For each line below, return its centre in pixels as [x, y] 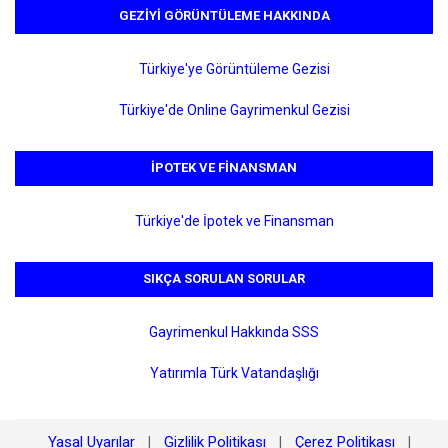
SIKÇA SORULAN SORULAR [224, 278]
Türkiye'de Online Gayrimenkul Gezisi [234, 110]
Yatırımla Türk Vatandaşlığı [234, 373]
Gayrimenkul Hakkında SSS [234, 332]
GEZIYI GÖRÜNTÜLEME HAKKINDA [224, 15]
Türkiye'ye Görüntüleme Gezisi [234, 69]
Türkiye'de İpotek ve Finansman [234, 221]
